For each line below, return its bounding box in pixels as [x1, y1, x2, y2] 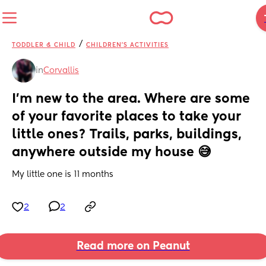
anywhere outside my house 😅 [12, 146, 211, 160]
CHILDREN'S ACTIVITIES [86, 42, 169, 48]
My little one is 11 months [12, 170, 113, 179]
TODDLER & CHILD [12, 42, 75, 48]
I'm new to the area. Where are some [12, 93, 250, 106]
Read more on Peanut [76, 241, 190, 252]
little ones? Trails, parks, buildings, [12, 128, 242, 142]
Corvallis [43, 66, 79, 75]
